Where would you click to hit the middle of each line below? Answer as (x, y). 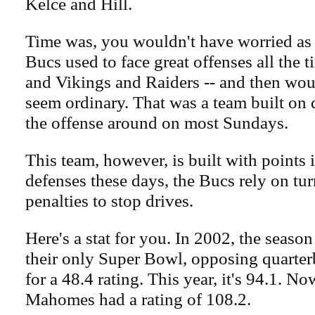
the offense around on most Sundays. (157, 123)
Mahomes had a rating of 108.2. (138, 299)
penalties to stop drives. (109, 201)
